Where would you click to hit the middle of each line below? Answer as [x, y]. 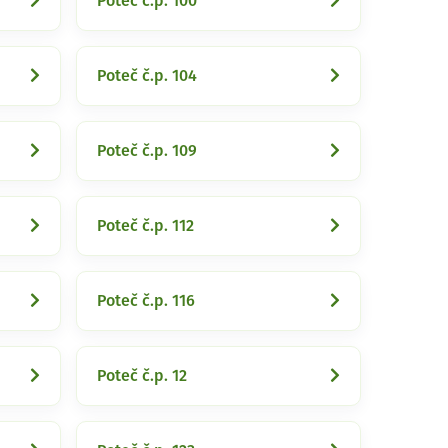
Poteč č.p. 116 [146, 301]
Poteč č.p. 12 [142, 376]
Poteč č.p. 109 [147, 151]
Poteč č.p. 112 [145, 226]
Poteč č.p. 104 [147, 76]
